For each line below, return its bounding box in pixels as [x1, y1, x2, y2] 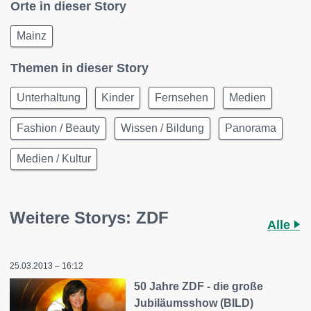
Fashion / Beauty [17, 122, 100, 134]
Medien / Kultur [17, 153, 91, 165]
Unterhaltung [17, 92, 81, 103]
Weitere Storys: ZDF [10, 208, 169, 227]
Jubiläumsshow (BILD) [134, 297, 254, 309]
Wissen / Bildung [121, 122, 204, 134]
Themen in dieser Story [10, 61, 149, 75]
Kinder [101, 92, 134, 103]
